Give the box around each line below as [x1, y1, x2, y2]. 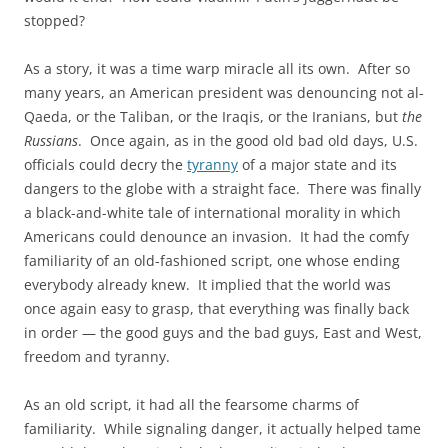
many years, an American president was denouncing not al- [24, 82, 424, 102]
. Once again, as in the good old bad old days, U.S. [78, 130, 418, 150]
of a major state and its [238, 154, 397, 174]
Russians [24, 130, 78, 150]
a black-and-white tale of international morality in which [24, 202, 401, 222]
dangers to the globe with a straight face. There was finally [24, 178, 421, 198]
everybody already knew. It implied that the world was [24, 274, 391, 294]
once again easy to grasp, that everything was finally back [24, 298, 409, 318]
